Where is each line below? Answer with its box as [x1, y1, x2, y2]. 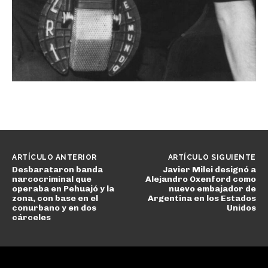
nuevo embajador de [168, 183, 256, 194]
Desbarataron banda [12, 164, 103, 175]
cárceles [12, 212, 51, 223]
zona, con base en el [12, 193, 98, 203]
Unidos [226, 202, 256, 213]
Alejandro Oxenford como [145, 173, 256, 184]
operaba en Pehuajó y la [12, 183, 114, 194]
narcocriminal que [12, 173, 92, 184]
